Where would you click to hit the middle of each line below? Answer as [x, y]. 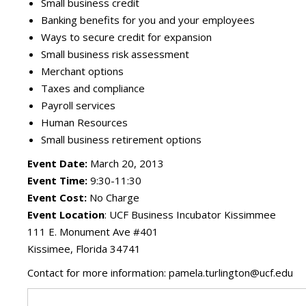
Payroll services [78, 105]
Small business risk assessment [115, 54]
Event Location [66, 214]
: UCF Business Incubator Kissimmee [190, 214]
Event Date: [57, 163]
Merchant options [82, 71]
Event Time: [57, 180]
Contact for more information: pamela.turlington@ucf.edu [160, 273]
